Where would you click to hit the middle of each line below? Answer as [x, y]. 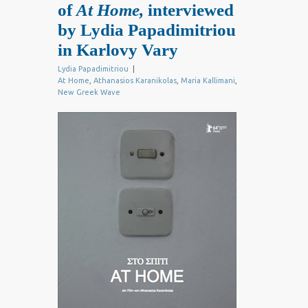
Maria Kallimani [208, 81]
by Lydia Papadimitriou [147, 30]
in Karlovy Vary [118, 50]
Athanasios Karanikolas [135, 81]
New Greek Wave [89, 92]
